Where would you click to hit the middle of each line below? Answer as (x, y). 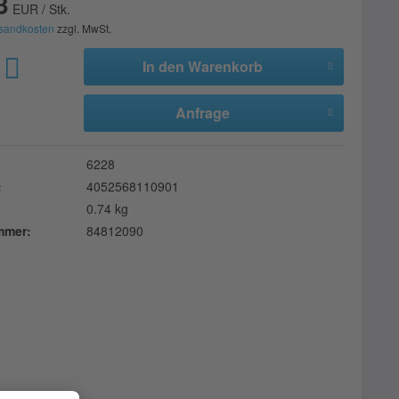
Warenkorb (226, 67)
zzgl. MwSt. (83, 28)
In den (164, 67)
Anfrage (203, 113)
